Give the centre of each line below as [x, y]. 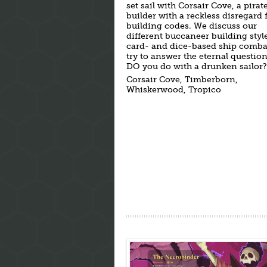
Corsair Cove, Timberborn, [182, 80]
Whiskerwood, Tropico [174, 90]
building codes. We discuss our [192, 26]
